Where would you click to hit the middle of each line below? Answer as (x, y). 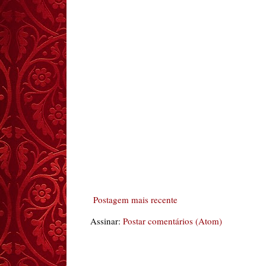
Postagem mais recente (135, 199)
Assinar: (107, 221)
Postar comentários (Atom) (172, 221)
